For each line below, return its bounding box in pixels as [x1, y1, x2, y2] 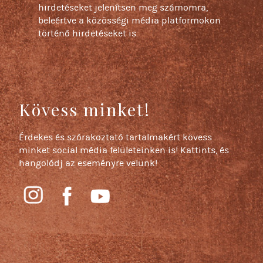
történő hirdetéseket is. [38, 28, 139, 40]
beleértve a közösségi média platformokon [38, 15, 221, 27]
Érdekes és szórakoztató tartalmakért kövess [19, 131, 213, 144]
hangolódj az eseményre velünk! [19, 157, 158, 170]
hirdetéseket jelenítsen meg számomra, [38, 2, 208, 14]
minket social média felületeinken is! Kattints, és [19, 144, 230, 157]
